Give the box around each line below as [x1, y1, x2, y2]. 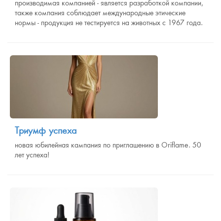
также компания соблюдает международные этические [15, 8, 185, 17]
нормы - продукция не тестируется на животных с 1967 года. [15, 18, 203, 27]
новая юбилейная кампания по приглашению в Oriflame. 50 [15, 141, 201, 149]
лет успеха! [15, 150, 49, 159]
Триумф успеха [15, 125, 76, 136]
